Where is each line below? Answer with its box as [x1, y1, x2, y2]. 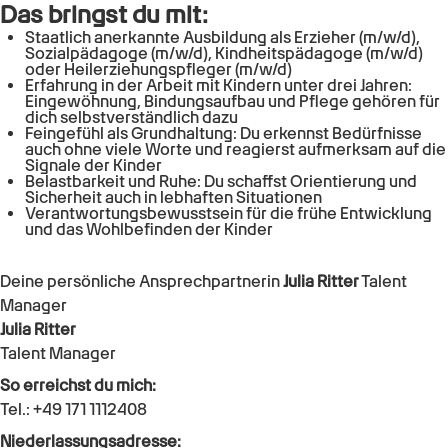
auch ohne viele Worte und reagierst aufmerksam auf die [25, 139, 446, 159]
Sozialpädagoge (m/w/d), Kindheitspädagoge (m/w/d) [25, 43, 423, 63]
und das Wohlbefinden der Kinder [25, 219, 276, 239]
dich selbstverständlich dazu [25, 107, 241, 127]
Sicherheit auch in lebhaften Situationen [25, 187, 325, 207]
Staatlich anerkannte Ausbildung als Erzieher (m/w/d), [25, 27, 420, 47]
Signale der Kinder [25, 155, 165, 175]
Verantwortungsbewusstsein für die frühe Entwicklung [25, 203, 432, 223]
